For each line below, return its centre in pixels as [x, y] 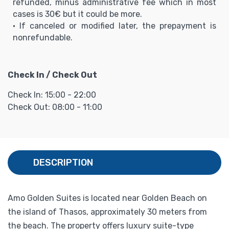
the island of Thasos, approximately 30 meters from [107, 212]
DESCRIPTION [63, 162]
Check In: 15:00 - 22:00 [52, 95]
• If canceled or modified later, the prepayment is [114, 26]
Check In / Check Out [52, 75]
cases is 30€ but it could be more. [77, 14]
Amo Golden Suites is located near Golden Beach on [107, 198]
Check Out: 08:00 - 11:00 [55, 107]
